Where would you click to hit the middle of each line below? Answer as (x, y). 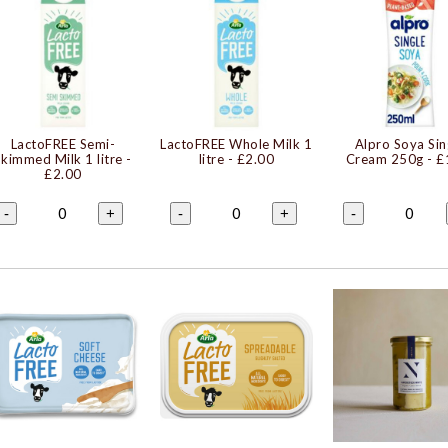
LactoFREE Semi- (63, 143)
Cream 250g (384, 158)
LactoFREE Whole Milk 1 (236, 143)
